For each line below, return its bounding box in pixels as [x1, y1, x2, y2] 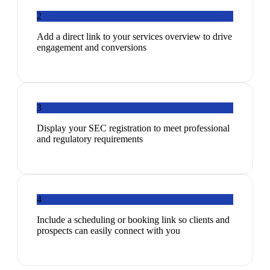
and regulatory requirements [37, 134, 143, 145]
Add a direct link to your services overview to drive [37, 31, 232, 42]
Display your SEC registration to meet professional [37, 123, 230, 134]
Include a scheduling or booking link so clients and [37, 215, 230, 225]
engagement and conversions [37, 42, 146, 53]
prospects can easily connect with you [37, 225, 180, 236]
